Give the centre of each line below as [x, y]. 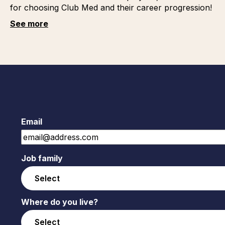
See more [29, 24]
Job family [42, 158]
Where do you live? [59, 202]
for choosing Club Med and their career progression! [111, 8]
